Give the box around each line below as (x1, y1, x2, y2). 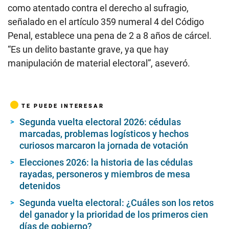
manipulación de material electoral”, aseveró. (8, 57, 190, 68)
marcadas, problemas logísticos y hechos (19, 128, 189, 139)
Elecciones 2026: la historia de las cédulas (19, 156, 193, 168)
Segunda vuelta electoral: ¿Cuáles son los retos (19, 197, 214, 208)
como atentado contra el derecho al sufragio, (8, 2, 189, 13)
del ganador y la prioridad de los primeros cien (19, 209, 208, 220)
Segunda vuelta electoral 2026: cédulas (19, 116, 181, 127)
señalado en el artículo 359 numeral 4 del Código (8, 16, 204, 27)
